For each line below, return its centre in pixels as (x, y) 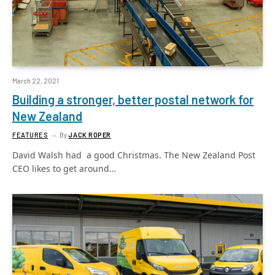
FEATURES (30, 134)
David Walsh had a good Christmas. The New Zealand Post (134, 155)
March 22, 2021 (36, 80)
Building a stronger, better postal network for (133, 99)
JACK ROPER (90, 134)
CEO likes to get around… (64, 168)
